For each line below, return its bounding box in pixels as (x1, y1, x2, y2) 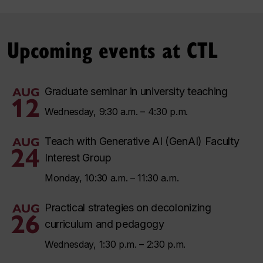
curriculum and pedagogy (45, 218, 164, 231)
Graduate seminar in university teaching (45, 85, 228, 98)
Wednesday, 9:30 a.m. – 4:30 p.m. (45, 106, 188, 118)
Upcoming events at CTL (7, 34, 218, 65)
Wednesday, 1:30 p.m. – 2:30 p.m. (45, 238, 186, 251)
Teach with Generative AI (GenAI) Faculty (45, 135, 240, 148)
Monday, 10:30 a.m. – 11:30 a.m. (45, 172, 179, 184)
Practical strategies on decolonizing (45, 201, 211, 214)
